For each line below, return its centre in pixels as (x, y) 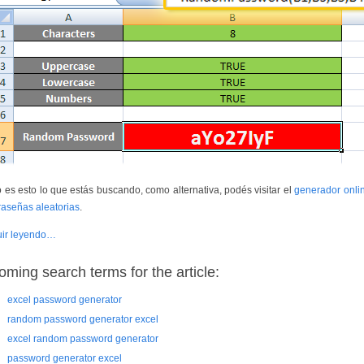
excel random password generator (83, 339)
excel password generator (65, 300)
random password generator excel (83, 320)
